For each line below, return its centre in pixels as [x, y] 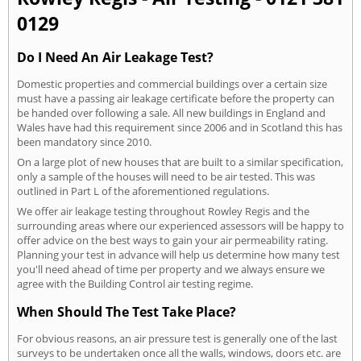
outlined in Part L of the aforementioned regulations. [143, 191]
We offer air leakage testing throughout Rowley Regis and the [163, 211]
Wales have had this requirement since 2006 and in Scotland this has [180, 127]
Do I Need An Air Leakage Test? [115, 57]
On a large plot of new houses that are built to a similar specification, [180, 162]
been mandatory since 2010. [84, 141]
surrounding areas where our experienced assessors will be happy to [180, 225]
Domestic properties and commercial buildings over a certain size [172, 83]
